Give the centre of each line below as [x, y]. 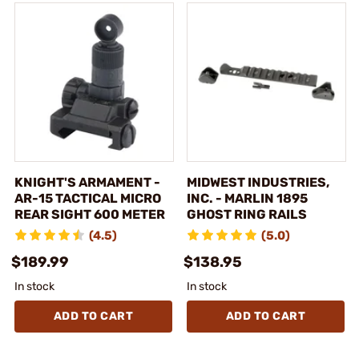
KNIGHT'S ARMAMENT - [87, 182]
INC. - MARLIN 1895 [247, 198]
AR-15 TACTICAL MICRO [88, 198]
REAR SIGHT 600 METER [90, 214]
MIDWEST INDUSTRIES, [258, 182]
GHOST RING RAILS [247, 214]
